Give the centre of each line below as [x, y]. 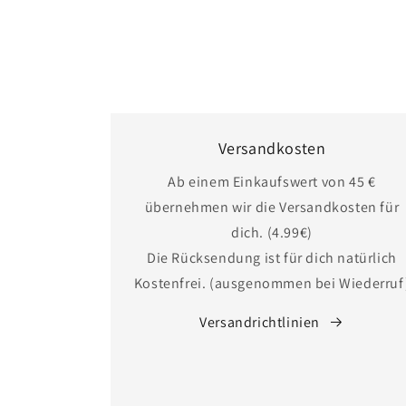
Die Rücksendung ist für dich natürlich [272, 257]
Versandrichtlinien [260, 322]
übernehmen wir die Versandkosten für [272, 207]
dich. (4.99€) [272, 232]
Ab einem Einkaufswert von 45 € [272, 181]
